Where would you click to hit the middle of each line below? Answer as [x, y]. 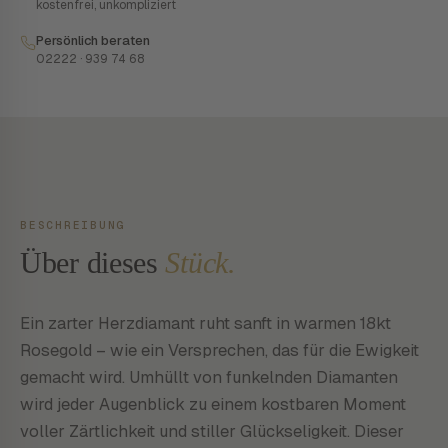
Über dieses [93, 262]
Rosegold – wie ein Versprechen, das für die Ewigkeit [219, 350]
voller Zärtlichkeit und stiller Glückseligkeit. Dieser [212, 431]
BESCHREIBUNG [73, 225]
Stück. [200, 262]
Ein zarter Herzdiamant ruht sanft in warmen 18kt [205, 323]
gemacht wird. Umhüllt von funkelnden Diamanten [209, 377]
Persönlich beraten [93, 40]
